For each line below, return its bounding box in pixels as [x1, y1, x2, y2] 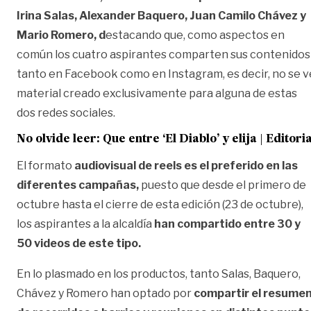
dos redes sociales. [17, 106, 115, 119]
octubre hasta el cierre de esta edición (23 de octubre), [17, 197, 303, 211]
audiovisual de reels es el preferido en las [74, 158, 298, 172]
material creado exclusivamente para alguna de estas [17, 86, 297, 100]
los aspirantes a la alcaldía [17, 217, 154, 230]
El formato [17, 158, 74, 172]
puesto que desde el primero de [139, 178, 306, 192]
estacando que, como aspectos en [106, 28, 285, 42]
